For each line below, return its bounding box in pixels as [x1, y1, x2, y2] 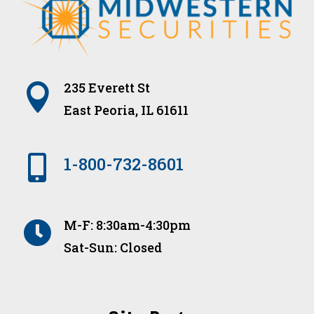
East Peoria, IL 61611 [63, 102, 189, 119]
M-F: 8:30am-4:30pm [63, 217, 191, 234]
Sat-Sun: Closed [63, 239, 162, 257]
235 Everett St [63, 79, 150, 97]
